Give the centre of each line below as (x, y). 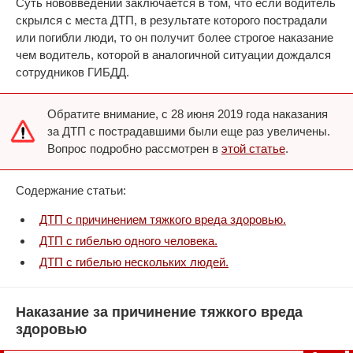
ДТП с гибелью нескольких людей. (134, 262)
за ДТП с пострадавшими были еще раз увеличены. (189, 131)
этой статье (253, 149)
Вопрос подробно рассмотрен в (134, 149)
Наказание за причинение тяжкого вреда (159, 312)
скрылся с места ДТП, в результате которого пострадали (171, 20)
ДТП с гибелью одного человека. (128, 241)
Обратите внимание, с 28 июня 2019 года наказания (188, 114)
